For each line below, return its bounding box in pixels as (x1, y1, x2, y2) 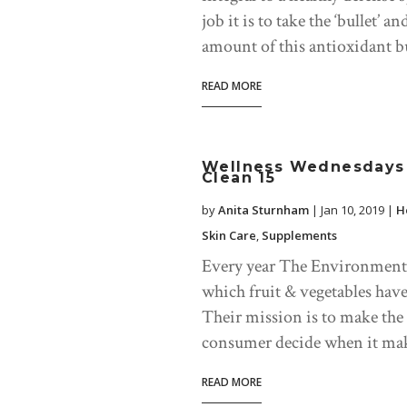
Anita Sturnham (218, 202, 309, 219)
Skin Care (202, 227, 256, 244)
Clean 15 (202, 169, 276, 187)
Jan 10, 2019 (321, 202, 384, 219)
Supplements (262, 227, 337, 244)
